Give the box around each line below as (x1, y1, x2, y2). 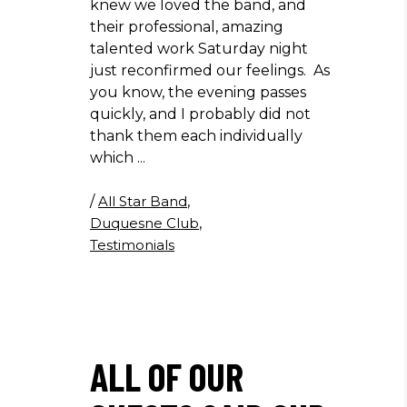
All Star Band (98, 193, 187, 210)
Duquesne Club (90, 214, 199, 232)
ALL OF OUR (90, 353, 243, 399)
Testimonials (90, 236, 174, 253)
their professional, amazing (90, 18, 283, 35)
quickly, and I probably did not (90, 105, 311, 123)
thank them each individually (90, 127, 303, 144)
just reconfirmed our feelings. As (90, 62, 330, 79)
